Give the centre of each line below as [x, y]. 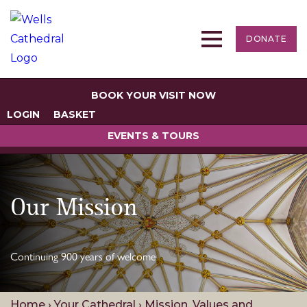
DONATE [266, 39]
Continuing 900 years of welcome [83, 256]
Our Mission [74, 209]
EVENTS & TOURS [153, 136]
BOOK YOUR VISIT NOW [153, 95]
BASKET [75, 114]
